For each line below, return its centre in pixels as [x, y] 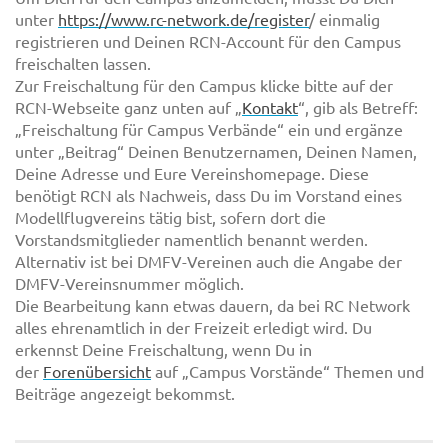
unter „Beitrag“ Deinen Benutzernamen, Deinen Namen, [216, 151]
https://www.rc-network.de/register [183, 19]
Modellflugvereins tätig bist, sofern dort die [170, 217]
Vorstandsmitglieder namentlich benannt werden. [191, 239]
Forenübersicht [97, 371]
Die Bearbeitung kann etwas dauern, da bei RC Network [212, 305]
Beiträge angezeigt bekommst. [125, 393]
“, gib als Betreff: [358, 107]
